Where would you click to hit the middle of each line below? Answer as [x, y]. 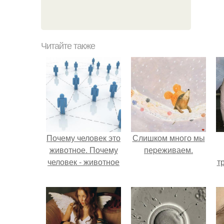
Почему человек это [83, 138]
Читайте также [68, 46]
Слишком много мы [168, 138]
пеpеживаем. [168, 150]
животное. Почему [83, 150]
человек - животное [83, 162]
